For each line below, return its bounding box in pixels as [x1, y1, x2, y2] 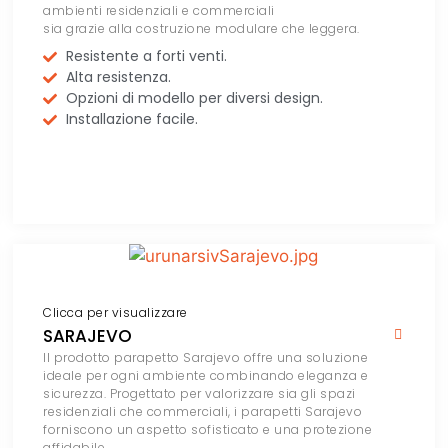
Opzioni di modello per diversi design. [65, 88, 323, 109]
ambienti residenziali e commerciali [43, 2, 275, 20]
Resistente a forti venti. [65, 46, 227, 67]
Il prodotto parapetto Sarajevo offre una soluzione [43, 349, 369, 367]
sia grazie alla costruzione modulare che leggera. [43, 20, 360, 38]
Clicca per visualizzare [43, 304, 188, 322]
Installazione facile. [65, 109, 198, 130]
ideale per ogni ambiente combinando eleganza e [43, 367, 369, 385]
